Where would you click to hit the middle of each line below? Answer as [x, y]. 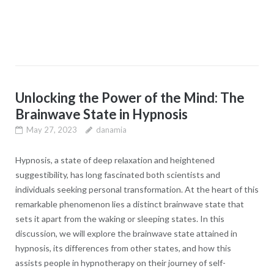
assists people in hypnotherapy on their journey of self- [120, 262]
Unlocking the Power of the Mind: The [130, 97]
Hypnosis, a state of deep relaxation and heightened [115, 160]
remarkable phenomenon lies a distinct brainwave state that [129, 204]
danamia [111, 129]
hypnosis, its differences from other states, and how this [123, 248]
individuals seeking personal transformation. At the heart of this [137, 189]
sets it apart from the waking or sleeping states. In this [120, 218]
